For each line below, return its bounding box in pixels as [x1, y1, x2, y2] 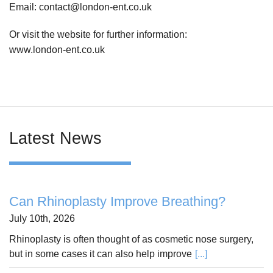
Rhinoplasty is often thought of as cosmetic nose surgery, [9, 234, 253, 245]
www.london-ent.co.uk [9, 44, 105, 55]
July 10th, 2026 [9, 213, 75, 224]
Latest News [9, 129, 102, 148]
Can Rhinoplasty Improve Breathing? [9, 194, 225, 210]
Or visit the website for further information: [9, 29, 187, 40]
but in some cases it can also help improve [9, 249, 192, 260]
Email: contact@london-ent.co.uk [9, 2, 152, 13]
